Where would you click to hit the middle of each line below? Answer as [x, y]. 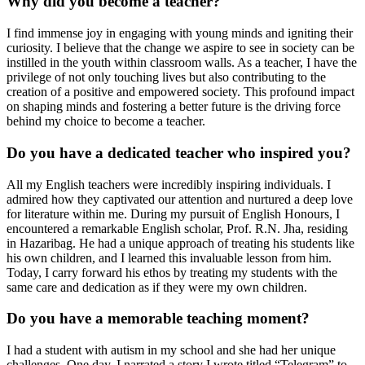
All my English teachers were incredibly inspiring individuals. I [169, 184]
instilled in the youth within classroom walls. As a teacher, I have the [182, 63]
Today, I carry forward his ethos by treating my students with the [172, 272]
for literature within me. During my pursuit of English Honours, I [173, 213]
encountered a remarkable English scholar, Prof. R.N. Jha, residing [177, 228]
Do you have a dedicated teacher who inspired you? [179, 152]
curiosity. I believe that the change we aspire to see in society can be [180, 48]
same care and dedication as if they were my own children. [157, 287]
